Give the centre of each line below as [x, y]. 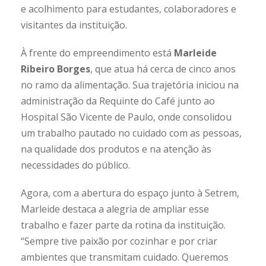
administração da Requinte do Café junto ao [118, 101]
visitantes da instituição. [74, 25]
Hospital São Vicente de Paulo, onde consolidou [126, 117]
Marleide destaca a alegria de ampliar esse [115, 209]
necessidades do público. [75, 165]
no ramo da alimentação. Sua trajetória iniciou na [130, 85]
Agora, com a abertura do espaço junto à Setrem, [130, 193]
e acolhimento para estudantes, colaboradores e [129, 9]
